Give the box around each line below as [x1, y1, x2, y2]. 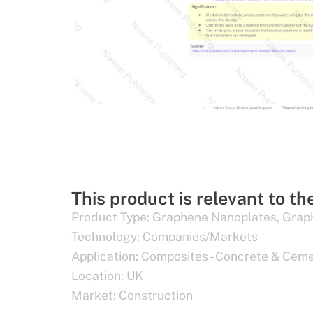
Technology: [71, 228, 140, 244]
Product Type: [71, 209, 150, 224]
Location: [71, 268, 124, 283]
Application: [71, 248, 138, 263]
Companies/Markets [143, 228, 258, 244]
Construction [119, 287, 193, 303]
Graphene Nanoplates [152, 209, 277, 224]
